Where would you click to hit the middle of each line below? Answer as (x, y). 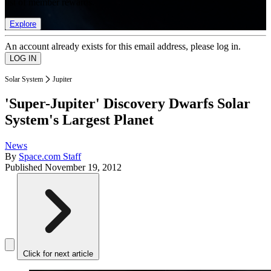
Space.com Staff (50, 157)
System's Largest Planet (79, 120)
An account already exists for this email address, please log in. (123, 46)
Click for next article (58, 254)
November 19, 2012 (83, 168)
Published (25, 168)
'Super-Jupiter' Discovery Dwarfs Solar (128, 104)
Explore (23, 24)
